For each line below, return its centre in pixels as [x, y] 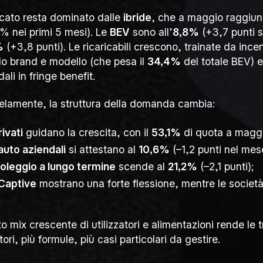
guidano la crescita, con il [87, 132]
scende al [142, 166]
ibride [137, 18]
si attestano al [102, 149]
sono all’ [151, 32]
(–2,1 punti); [226, 166]
